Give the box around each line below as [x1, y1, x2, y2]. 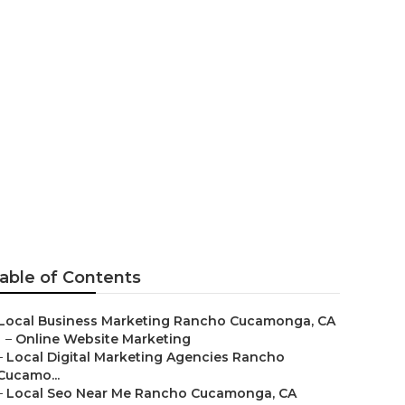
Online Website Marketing [15, 331, 191, 347]
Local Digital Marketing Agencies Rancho [6, 349, 285, 365]
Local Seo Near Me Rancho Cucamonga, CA [6, 385, 297, 401]
